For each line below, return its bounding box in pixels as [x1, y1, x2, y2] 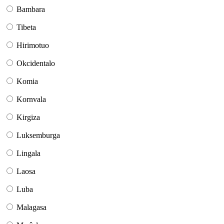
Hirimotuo [16, 41, 49, 50]
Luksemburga [16, 131, 60, 140]
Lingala [16, 149, 40, 158]
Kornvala [16, 95, 46, 104]
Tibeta [16, 23, 36, 32]
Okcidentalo [16, 59, 55, 68]
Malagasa [16, 203, 46, 212]
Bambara [16, 5, 45, 14]
